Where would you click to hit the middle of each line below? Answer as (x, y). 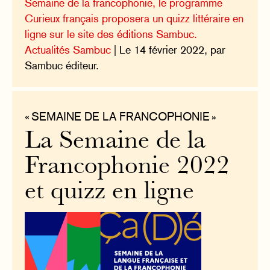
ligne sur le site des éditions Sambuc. (111, 34)
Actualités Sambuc (68, 50)
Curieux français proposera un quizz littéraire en (134, 19)
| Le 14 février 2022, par (168, 50)
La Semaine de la (115, 142)
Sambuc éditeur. (62, 66)
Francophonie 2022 (127, 168)
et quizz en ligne (110, 193)
